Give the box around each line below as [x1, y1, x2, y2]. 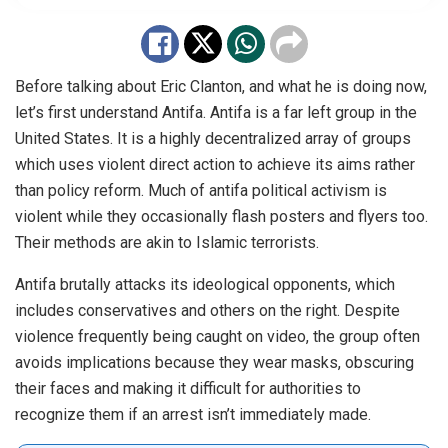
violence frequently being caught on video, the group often [15, 327, 420, 347]
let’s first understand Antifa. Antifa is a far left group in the [15, 103, 417, 123]
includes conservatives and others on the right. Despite [15, 301, 400, 321]
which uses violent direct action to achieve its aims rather [15, 155, 415, 175]
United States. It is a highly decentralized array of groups [15, 129, 411, 149]
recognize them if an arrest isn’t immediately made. [15, 405, 371, 425]
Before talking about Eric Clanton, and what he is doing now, [15, 77, 427, 97]
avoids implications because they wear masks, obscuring [15, 353, 414, 373]
